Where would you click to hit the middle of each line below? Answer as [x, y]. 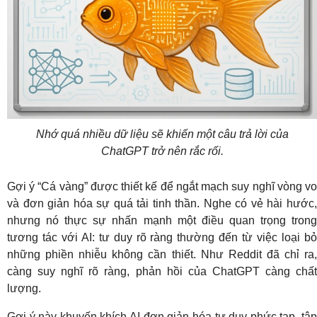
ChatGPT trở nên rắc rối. [162, 151]
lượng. [24, 288]
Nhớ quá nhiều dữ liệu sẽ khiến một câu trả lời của [162, 134]
